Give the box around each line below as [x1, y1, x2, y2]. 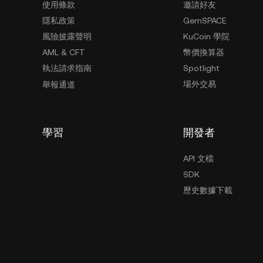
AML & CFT [42, 48, 85, 57]
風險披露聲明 [42, 32, 92, 41]
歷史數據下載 [183, 186, 232, 195]
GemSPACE [183, 16, 227, 25]
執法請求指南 [42, 63, 92, 73]
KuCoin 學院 [183, 32, 230, 41]
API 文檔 [183, 154, 214, 163]
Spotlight [183, 63, 220, 73]
